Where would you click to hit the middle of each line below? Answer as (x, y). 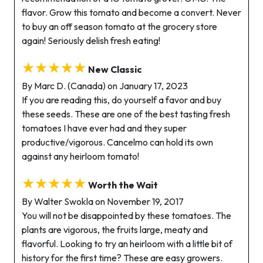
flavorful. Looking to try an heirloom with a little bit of (127, 244)
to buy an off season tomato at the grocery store (119, 26)
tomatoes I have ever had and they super (104, 128)
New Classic (115, 69)
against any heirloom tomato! (80, 156)
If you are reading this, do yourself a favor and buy (122, 100)
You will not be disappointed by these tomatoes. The (127, 215)
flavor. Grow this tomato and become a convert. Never (131, 12)
